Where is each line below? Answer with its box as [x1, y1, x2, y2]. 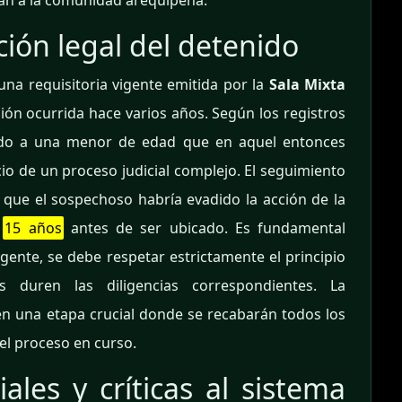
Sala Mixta [268, 74, 346, 95]
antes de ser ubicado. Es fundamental [63, 218, 346, 239]
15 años [4, 218, 62, 239]
